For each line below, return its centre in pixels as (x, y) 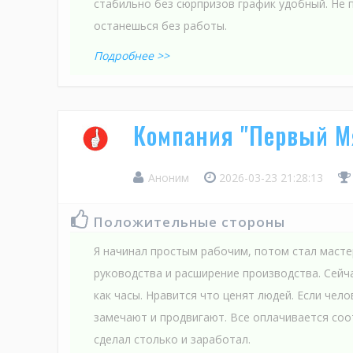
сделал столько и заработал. (172, 339)
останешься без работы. (160, 25)
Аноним (169, 177)
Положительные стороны (189, 221)
